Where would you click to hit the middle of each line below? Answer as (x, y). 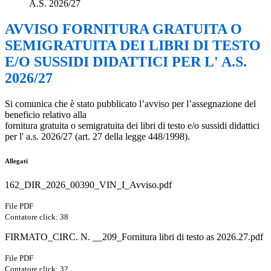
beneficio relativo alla (47, 115)
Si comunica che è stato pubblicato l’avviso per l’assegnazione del (130, 104)
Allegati (16, 161)
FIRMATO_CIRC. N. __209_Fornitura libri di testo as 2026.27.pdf (134, 237)
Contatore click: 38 (37, 217)
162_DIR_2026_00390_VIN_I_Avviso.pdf (88, 185)
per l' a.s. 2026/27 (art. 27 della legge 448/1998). (97, 137)
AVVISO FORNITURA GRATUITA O (123, 29)
